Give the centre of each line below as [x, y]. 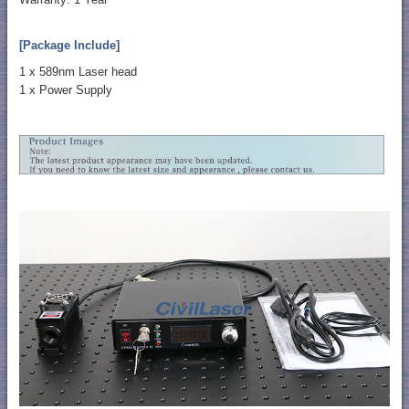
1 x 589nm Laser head [79, 71]
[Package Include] [69, 45]
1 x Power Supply [67, 89]
